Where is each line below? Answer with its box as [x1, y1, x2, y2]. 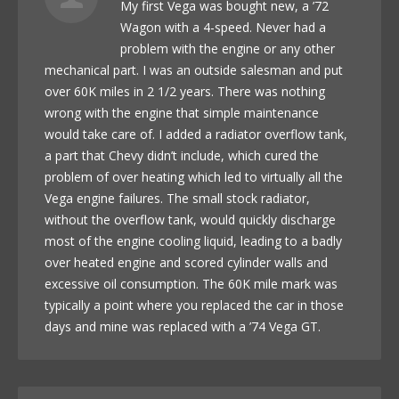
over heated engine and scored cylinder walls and [45, 253, 328, 271]
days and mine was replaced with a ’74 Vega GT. [45, 317, 321, 335]
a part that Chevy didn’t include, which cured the [45, 146, 319, 164]
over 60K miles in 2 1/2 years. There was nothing [45, 82, 325, 100]
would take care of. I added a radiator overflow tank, [45, 125, 347, 142]
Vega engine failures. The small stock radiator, [45, 189, 310, 207]
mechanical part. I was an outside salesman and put [45, 61, 343, 78]
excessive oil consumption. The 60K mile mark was [45, 274, 338, 292]
